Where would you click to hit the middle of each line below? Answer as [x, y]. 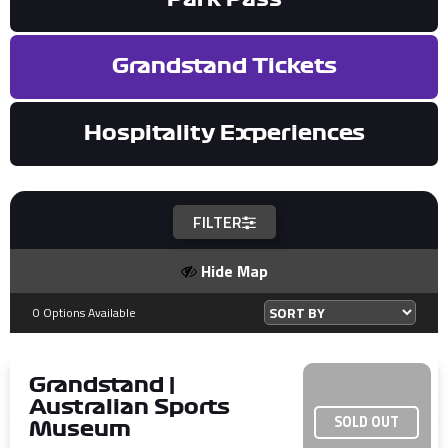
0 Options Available [84, 312]
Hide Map [232, 270]
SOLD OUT [367, 421]
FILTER [217, 222]
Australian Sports [129, 406]
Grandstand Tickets [224, 65]
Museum [79, 428]
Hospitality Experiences [224, 132]
